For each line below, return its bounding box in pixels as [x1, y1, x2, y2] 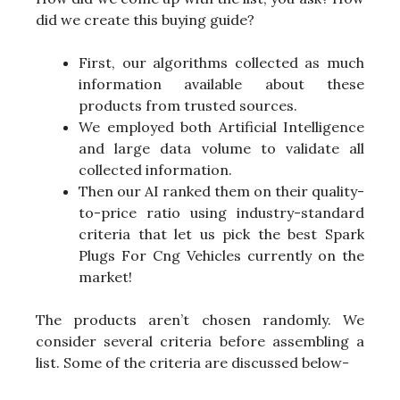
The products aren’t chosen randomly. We [36, 311, 364, 329]
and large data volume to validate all [79, 139, 364, 158]
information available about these [79, 75, 364, 94]
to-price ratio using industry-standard [79, 204, 364, 222]
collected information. [79, 161, 232, 179]
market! [79, 268, 132, 287]
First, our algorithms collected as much [79, 54, 364, 72]
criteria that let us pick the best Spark [79, 225, 364, 244]
